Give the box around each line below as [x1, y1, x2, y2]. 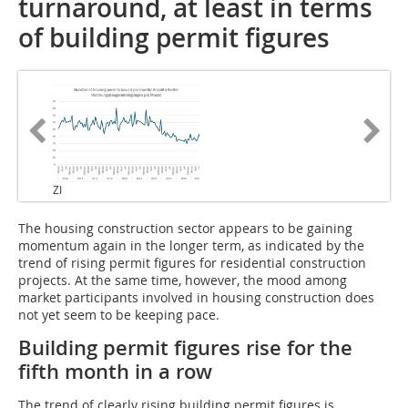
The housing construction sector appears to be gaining [18, 219, 352, 238]
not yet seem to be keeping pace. [18, 306, 219, 324]
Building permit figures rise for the [18, 334, 352, 362]
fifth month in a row [18, 358, 212, 386]
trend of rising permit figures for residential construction [18, 254, 366, 272]
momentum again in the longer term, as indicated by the [18, 237, 364, 255]
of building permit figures [18, 21, 330, 56]
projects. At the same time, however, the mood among [18, 271, 347, 290]
